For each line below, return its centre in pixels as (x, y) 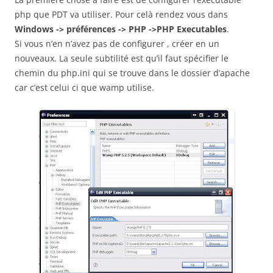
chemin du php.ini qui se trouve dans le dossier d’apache (132, 73)
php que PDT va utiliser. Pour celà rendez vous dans (121, 14)
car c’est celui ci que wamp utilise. (84, 87)
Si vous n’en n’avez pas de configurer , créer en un (117, 44)
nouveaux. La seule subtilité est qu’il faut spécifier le (122, 58)
